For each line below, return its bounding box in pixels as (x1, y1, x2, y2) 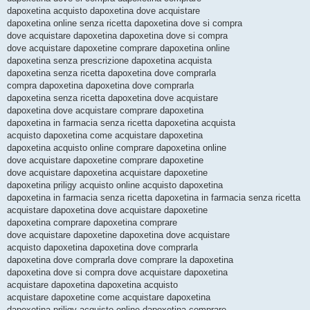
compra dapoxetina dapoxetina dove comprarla (7, 80, 194, 91)
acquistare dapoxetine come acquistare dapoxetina (7, 292, 210, 303)
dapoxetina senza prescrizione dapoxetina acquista (7, 55, 212, 66)
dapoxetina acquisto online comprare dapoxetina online (7, 143, 226, 154)
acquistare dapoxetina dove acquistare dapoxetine (7, 205, 208, 216)
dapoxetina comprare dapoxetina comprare (7, 217, 177, 228)
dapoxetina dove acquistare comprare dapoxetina (7, 105, 203, 116)
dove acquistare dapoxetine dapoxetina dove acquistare (7, 230, 230, 241)
